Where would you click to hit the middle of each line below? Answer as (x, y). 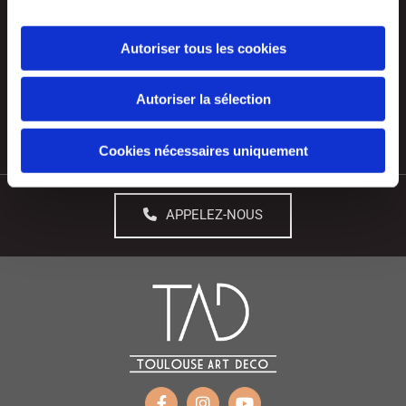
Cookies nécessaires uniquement (203, 150)
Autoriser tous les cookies (203, 48)
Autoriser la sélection (203, 99)
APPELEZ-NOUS (214, 215)
